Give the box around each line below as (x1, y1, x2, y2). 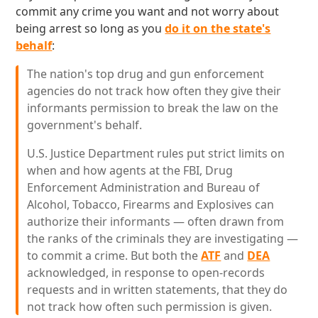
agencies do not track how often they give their (27, 83, 282, 99)
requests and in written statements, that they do (27, 282, 288, 297)
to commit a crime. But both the (27, 248, 202, 263)
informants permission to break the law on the (27, 100, 279, 116)
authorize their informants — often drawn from (27, 214, 285, 229)
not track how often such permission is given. (27, 299, 273, 314)
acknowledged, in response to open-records (27, 265, 265, 280)
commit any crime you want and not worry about (16, 4, 280, 19)
